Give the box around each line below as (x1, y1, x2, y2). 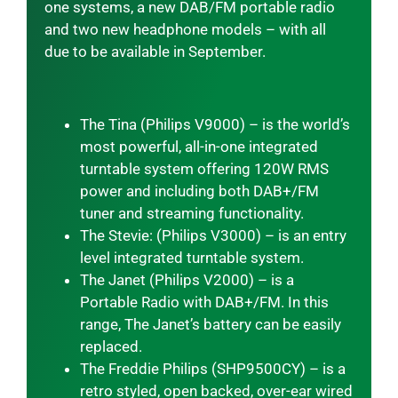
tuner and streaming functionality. (79, 204, 304, 223)
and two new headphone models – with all (44, 20, 326, 39)
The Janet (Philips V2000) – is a (79, 271, 294, 290)
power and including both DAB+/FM (79, 182, 319, 201)
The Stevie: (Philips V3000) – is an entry (79, 227, 346, 245)
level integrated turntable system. (79, 249, 304, 267)
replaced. (79, 338, 142, 356)
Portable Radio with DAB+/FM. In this (79, 293, 329, 312)
